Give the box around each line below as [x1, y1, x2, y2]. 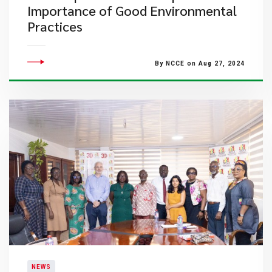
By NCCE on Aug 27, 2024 [154, 60, 245, 67]
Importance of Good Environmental [27, 2, 237, 19]
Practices [27, 18, 83, 35]
